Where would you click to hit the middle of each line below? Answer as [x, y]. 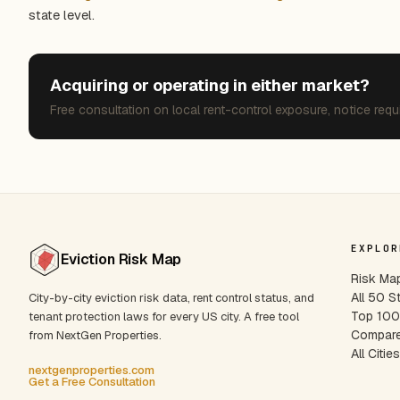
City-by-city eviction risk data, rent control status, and [171, 298]
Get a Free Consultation [92, 382]
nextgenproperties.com [92, 370]
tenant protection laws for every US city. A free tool [164, 317]
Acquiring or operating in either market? [210, 85]
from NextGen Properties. [95, 335]
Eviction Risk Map [121, 259]
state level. [62, 15]
